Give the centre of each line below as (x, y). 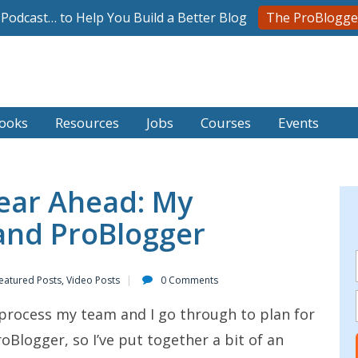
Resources (87, 123)
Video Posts (93, 280)
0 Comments (189, 280)
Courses (226, 123)
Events (298, 123)
